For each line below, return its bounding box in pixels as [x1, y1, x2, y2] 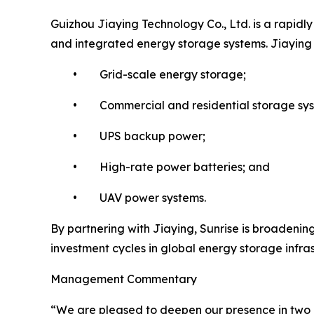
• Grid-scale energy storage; [50, 67, 246, 81]
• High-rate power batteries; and [50, 159, 270, 174]
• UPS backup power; [50, 128, 205, 143]
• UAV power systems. [50, 190, 206, 205]
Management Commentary [50, 271, 197, 286]
